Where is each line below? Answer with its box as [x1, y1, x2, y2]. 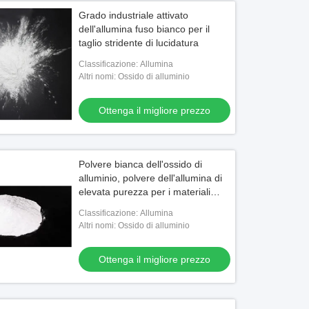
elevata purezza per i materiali [79, 186, 211, 197]
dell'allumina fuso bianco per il [79, 23, 210, 34]
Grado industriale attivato [79, 10, 189, 21]
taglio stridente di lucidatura [79, 37, 199, 48]
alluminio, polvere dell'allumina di [79, 172, 223, 183]
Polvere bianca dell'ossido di [79, 159, 203, 170]
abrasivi [79, 200, 113, 211]
